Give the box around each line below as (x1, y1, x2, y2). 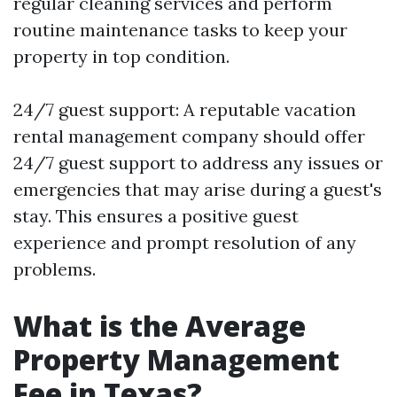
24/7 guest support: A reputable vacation (13, 98, 356, 121)
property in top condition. (13, 45, 230, 67)
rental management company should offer (13, 125, 365, 147)
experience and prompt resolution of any (13, 231, 356, 253)
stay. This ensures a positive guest (13, 205, 299, 227)
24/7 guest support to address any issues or (13, 152, 383, 174)
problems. (13, 258, 96, 280)
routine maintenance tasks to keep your (13, 19, 347, 41)
